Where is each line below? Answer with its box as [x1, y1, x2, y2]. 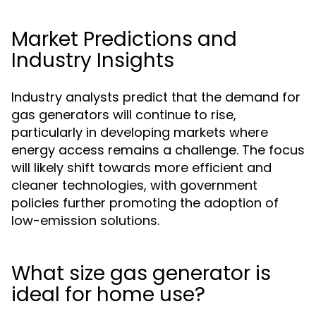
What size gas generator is [11, 260, 271, 287]
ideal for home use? [11, 281, 205, 308]
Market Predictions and [11, 25, 237, 53]
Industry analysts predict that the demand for [11, 88, 300, 106]
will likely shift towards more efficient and [11, 159, 272, 176]
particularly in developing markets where [11, 123, 268, 141]
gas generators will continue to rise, [11, 106, 236, 123]
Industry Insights [11, 47, 174, 74]
